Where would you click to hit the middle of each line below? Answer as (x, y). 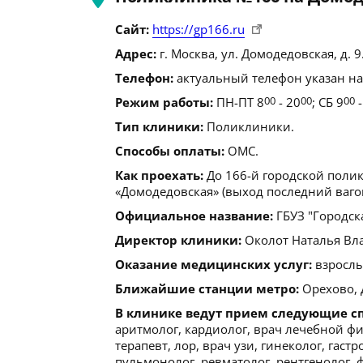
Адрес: (136, 53)
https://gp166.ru (199, 29)
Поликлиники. (249, 126)
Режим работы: (164, 102)
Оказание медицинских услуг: (214, 264)
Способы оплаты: (170, 151)
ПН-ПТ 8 (239, 102)
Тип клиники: (159, 126)
